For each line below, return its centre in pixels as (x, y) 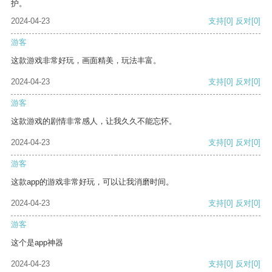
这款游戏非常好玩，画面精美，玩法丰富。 (86, 61)
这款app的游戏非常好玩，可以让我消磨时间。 (92, 182)
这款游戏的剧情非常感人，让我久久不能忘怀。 (94, 121)
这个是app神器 (37, 243)
